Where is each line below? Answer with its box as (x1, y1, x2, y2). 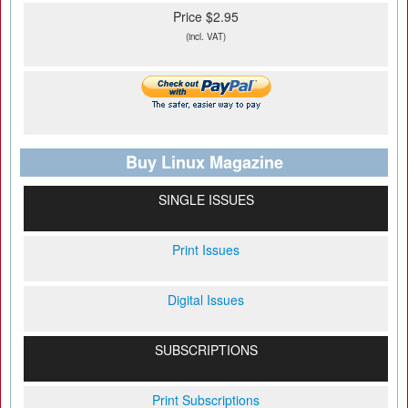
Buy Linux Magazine (125, 150, 283, 174)
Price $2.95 (173, 7, 239, 25)
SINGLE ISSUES (158, 190, 254, 209)
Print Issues (172, 240, 240, 259)
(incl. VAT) (186, 30, 226, 43)
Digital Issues (168, 291, 244, 309)
